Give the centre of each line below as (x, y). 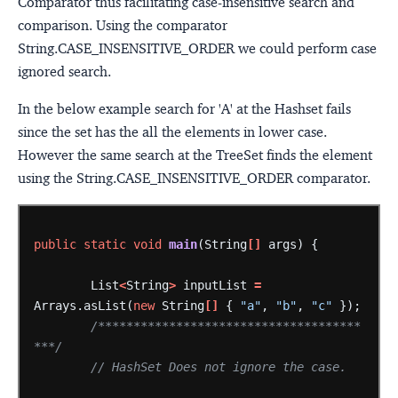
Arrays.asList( (83, 305)
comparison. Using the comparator (123, 26)
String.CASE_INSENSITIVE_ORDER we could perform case (197, 49)
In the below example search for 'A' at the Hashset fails (184, 109)
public (55, 244)
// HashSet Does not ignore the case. (218, 366)
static (104, 244)
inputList (215, 285)
